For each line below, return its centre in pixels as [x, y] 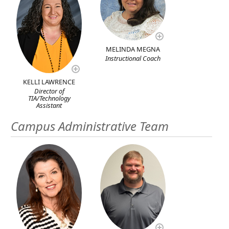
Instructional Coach [133, 58]
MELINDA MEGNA [133, 49]
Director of [49, 91]
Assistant [49, 105]
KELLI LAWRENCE [49, 82]
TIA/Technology [49, 98]
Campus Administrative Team [89, 126]
